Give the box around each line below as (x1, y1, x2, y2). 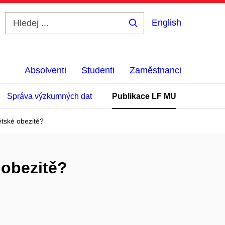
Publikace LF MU (112, 92, 176, 100)
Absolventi (25, 65, 66, 75)
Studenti (81, 65, 115, 75)
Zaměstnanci (130, 65, 181, 75)
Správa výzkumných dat (7, 92, 92, 100)
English (152, 18, 181, 28)
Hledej (133, 27, 165, 35)
